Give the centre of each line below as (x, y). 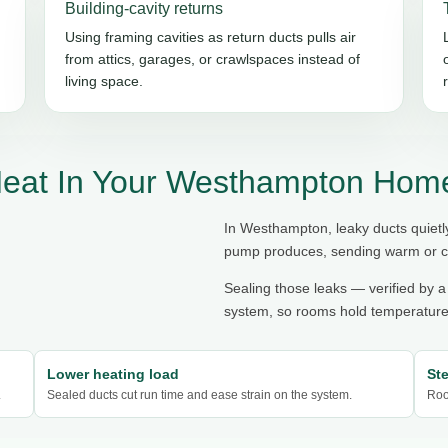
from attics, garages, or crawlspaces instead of (212, 58)
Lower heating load (112, 373)
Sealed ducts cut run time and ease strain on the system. (199, 394)
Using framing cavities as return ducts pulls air (210, 36)
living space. (103, 80)
